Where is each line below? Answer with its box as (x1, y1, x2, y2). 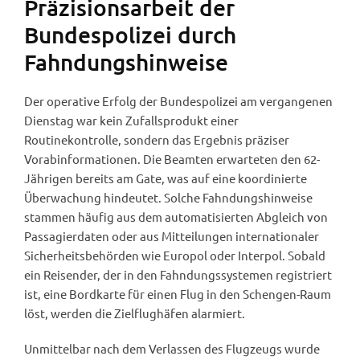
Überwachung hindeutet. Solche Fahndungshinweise (24, 189, 313, 205)
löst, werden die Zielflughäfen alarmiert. (24, 305, 245, 321)
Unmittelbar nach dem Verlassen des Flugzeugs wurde (24, 340, 320, 356)
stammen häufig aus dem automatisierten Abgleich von (24, 208, 328, 224)
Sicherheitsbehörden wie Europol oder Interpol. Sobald (24, 247, 325, 263)
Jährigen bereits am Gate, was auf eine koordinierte (24, 170, 307, 186)
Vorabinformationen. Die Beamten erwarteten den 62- (24, 150, 320, 166)
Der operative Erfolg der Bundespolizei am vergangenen (24, 92, 333, 108)
